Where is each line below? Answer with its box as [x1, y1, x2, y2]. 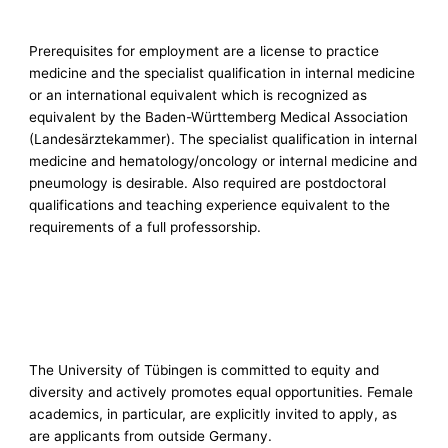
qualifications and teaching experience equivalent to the [29, 197, 391, 214]
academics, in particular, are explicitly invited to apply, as [29, 406, 398, 423]
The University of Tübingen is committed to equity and [29, 362, 380, 379]
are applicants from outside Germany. [29, 428, 273, 445]
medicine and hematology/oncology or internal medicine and [29, 153, 418, 170]
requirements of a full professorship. [29, 219, 262, 236]
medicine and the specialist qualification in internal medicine [29, 65, 416, 82]
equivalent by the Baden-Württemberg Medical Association [29, 109, 409, 126]
